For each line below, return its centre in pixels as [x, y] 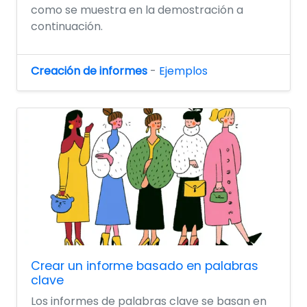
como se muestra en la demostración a [137, 10]
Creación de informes [89, 71]
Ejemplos [183, 71]
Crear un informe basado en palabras [145, 266]
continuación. [67, 27]
